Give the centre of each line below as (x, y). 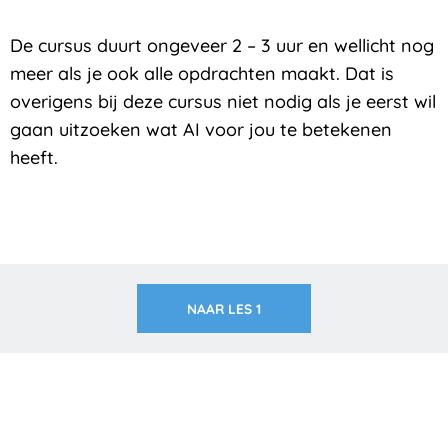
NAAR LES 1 (224, 308)
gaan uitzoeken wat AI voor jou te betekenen (201, 130)
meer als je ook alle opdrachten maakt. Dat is (202, 74)
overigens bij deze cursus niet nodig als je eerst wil (223, 102)
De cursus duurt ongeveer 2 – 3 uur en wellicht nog (222, 46)
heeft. (34, 158)
